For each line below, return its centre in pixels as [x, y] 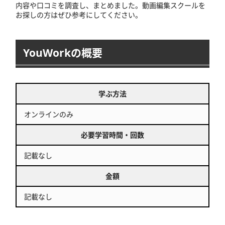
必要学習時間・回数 [113, 135]
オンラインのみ [49, 114]
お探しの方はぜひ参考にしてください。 [79, 15]
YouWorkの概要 [63, 53]
